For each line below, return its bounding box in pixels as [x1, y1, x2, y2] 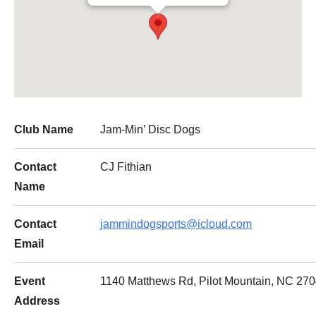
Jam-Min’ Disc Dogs [100, 123, 200, 135]
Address [14, 295, 60, 307]
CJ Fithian [100, 161, 152, 173]
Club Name [14, 123, 73, 135]
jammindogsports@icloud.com [100, 218, 252, 230]
